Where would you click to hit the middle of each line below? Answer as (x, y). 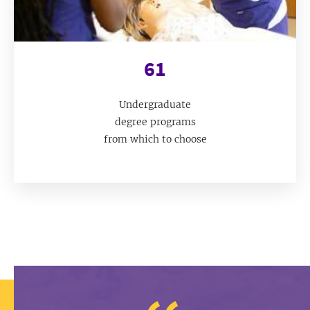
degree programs (155, 122)
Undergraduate (155, 105)
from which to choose (155, 139)
